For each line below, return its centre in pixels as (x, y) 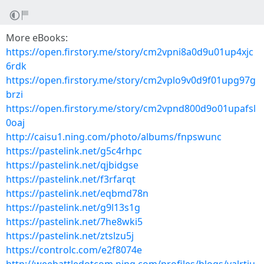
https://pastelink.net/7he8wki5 (74, 222)
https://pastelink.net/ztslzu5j (70, 236)
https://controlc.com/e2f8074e (74, 250)
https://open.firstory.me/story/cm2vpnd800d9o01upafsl (131, 108)
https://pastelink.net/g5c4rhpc (74, 151)
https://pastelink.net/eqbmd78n (77, 193)
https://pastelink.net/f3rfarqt (71, 179)
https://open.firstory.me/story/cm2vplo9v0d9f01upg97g (131, 80)
